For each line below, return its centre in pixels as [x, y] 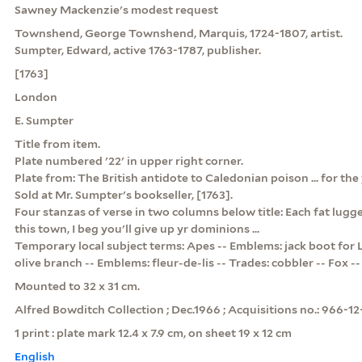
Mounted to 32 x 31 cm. [77, 286]
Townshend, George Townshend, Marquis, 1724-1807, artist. [178, 33]
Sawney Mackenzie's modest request [116, 9]
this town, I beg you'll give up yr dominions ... [137, 228]
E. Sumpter [44, 120]
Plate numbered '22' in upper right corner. [128, 160]
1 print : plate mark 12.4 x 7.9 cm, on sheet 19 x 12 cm [153, 333]
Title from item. [57, 143]
